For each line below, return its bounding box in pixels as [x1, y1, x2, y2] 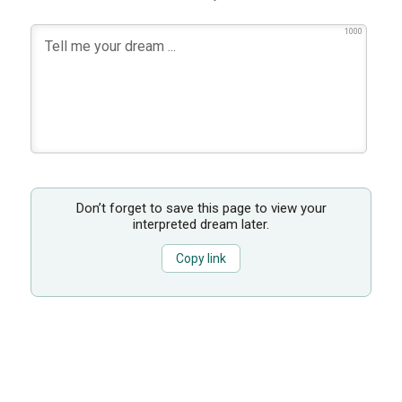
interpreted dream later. [133, 215, 269, 232]
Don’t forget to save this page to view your [75, 199, 327, 216]
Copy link [176, 251, 226, 267]
